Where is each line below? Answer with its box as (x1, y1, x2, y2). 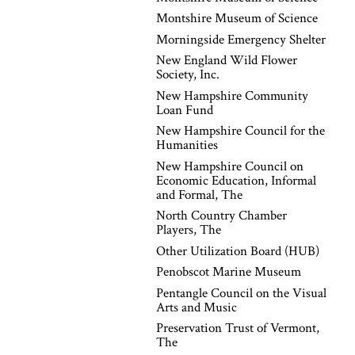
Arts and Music (156, 298, 237, 316)
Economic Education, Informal (156, 171, 316, 189)
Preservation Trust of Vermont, (156, 319, 319, 337)
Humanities (156, 136, 218, 154)
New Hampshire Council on (156, 157, 303, 175)
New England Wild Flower (156, 52, 297, 69)
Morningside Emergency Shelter (156, 30, 326, 48)
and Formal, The (156, 185, 242, 204)
